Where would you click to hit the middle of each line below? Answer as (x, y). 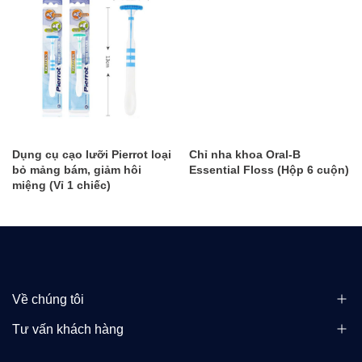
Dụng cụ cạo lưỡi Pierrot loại (92, 155)
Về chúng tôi (48, 300)
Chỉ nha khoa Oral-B (245, 155)
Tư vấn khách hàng (68, 330)
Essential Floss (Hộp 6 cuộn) (269, 170)
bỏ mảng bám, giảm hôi (77, 170)
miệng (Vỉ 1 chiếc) (61, 185)
